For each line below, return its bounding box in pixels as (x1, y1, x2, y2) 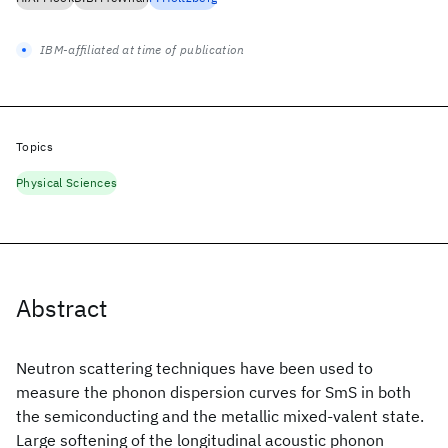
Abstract (16, 292, 107, 324)
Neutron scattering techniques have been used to (16, 358, 373, 378)
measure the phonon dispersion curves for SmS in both (16, 382, 411, 402)
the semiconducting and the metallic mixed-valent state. (16, 406, 424, 426)
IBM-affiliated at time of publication (40, 42, 245, 57)
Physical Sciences (16, 175, 118, 190)
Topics (16, 139, 53, 154)
